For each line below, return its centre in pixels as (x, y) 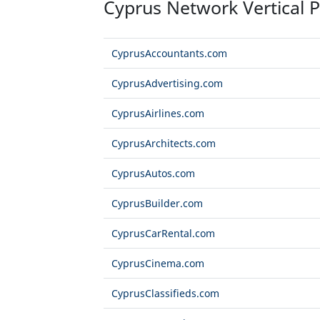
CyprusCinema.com (157, 264)
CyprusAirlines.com (157, 114)
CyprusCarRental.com (163, 234)
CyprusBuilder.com (157, 204)
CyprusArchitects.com (163, 144)
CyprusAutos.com (153, 174)
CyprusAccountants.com (169, 54)
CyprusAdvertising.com (167, 84)
